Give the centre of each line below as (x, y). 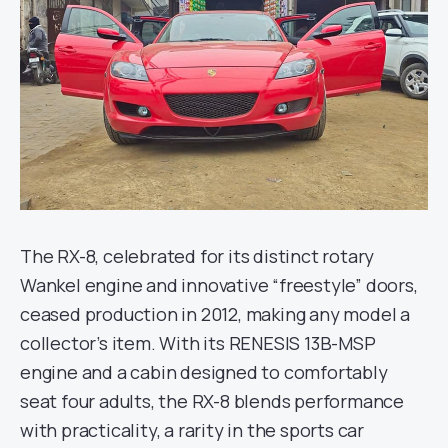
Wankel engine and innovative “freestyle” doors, (219, 285)
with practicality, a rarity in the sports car (192, 430)
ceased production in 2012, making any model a (215, 314)
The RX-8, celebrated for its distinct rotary (197, 256)
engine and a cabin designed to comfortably (204, 372)
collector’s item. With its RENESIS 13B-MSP (198, 343)
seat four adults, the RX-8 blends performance (212, 401)
